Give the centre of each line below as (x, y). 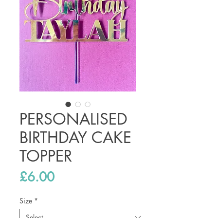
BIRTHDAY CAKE (75, 138)
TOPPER (46, 156)
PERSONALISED (73, 119)
